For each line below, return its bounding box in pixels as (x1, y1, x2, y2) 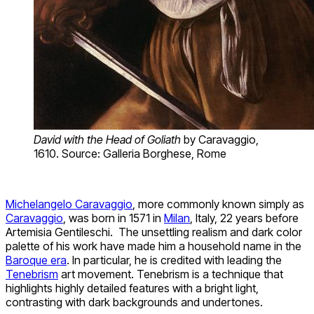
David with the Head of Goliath (34, 132, 184, 146)
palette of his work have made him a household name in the (6, 238, 301, 253)
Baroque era (6, 252, 67, 267)
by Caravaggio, (184, 132, 259, 146)
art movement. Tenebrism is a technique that (58, 266, 283, 281)
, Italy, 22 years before (190, 210, 299, 225)
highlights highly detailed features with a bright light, (6, 280, 259, 295)
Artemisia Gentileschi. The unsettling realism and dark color (6, 224, 302, 239)
